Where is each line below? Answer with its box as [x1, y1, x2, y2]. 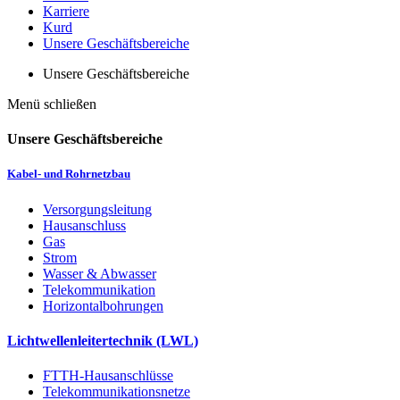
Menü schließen [7, 96, 96, 112]
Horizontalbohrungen [43, 297, 163, 313]
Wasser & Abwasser [43, 265, 156, 281]
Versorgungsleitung [43, 201, 152, 217]
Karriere [43, 4, 89, 19]
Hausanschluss [43, 217, 126, 233]
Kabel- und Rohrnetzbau [7, 167, 130, 181]
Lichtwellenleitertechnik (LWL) [7, 332, 198, 348]
